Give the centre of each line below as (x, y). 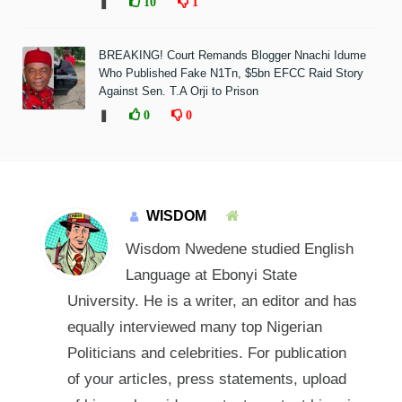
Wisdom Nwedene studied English (239, 249)
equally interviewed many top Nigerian (194, 327)
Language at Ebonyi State (211, 275)
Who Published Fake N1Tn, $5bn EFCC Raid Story (231, 73)
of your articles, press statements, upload (206, 379)
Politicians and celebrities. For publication (206, 353)
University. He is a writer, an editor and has (212, 301)
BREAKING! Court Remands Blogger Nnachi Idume (232, 55)
